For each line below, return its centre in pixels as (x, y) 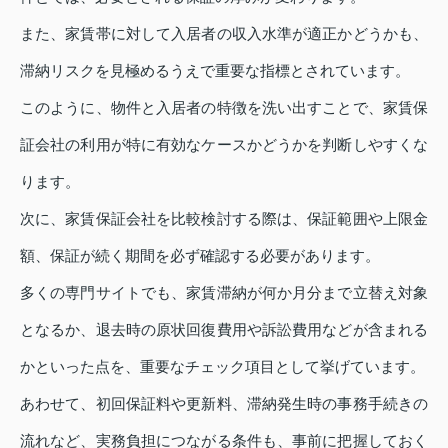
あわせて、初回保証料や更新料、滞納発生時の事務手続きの (224, 403)
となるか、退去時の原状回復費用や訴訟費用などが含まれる (224, 329)
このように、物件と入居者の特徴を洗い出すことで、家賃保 (224, 107)
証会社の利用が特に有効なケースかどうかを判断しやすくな (224, 144)
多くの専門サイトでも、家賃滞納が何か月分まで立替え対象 (224, 292)
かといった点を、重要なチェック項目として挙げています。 (222, 366)
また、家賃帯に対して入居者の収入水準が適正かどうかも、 (224, 33)
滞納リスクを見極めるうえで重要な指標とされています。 (215, 70)
